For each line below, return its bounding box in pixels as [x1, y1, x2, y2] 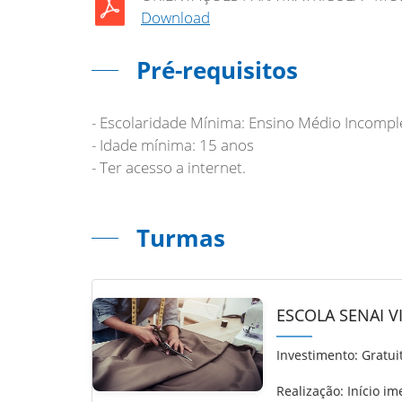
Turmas [136, 222, 225, 254]
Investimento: [275, 346, 358, 364]
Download [141, 7, 210, 28]
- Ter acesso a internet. [92, 157, 246, 178]
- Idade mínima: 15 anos [92, 135, 254, 155]
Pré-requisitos [136, 54, 298, 86]
